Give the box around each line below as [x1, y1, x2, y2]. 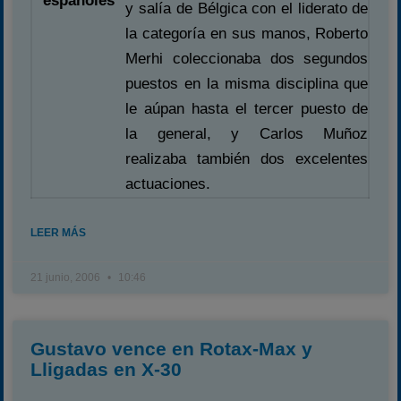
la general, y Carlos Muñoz [125, 125, 369, 142]
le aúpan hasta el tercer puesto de [125, 100, 369, 117]
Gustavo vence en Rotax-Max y [30, 338, 313, 359]
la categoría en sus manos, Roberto [125, 25, 369, 42]
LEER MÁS [30, 226, 87, 239]
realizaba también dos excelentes [125, 150, 369, 167]
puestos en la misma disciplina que [125, 75, 369, 92]
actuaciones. [125, 175, 211, 192]
